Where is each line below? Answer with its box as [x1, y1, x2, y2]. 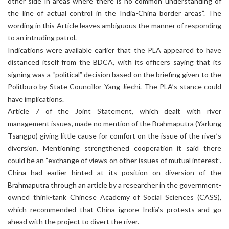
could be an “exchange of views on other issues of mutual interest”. [8, 156, 221, 165]
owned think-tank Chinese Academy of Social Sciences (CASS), [8, 193, 221, 201]
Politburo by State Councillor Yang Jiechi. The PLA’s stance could [8, 82, 221, 91]
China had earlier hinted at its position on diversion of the [8, 168, 221, 177]
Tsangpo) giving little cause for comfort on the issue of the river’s [8, 131, 221, 140]
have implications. [8, 95, 64, 103]
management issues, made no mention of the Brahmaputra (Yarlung [8, 119, 221, 128]
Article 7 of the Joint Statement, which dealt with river [8, 107, 221, 116]
